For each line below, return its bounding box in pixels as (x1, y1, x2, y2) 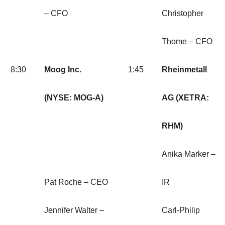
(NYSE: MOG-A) (44, 93, 103, 102)
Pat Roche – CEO (44, 178, 108, 187)
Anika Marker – (162, 150, 215, 159)
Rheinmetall (162, 65, 207, 74)
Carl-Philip (162, 206, 200, 215)
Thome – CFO (162, 37, 212, 46)
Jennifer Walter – (44, 206, 104, 215)
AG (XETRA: (162, 93, 209, 102)
